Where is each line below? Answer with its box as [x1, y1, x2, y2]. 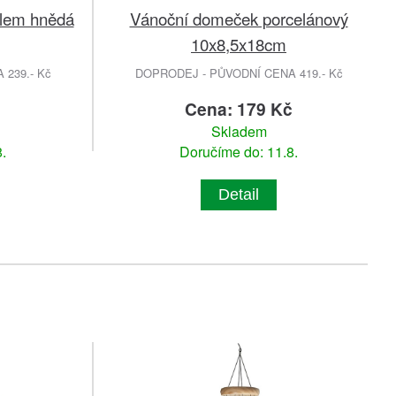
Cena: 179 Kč [185, 96, 293, 122]
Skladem [210, 121, 267, 142]
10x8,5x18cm [191, 32, 286, 57]
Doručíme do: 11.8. [179, 141, 298, 163]
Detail [218, 186, 259, 204]
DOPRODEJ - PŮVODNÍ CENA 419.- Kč [134, 65, 343, 82]
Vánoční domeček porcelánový [129, 6, 348, 31]
